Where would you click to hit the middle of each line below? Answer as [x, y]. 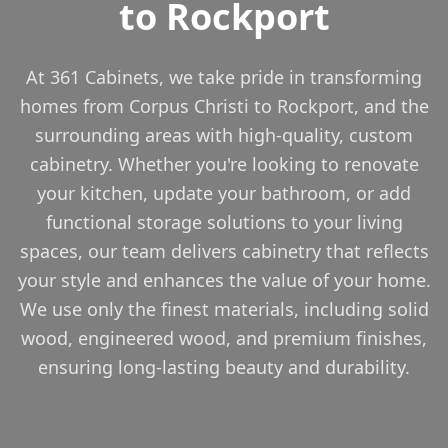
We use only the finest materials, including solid [224, 308]
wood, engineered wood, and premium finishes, [224, 337]
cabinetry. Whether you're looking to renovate [224, 163]
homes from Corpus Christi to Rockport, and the [224, 105]
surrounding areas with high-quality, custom [224, 134]
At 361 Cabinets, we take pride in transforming [224, 76]
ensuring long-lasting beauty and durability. [224, 366]
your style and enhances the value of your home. [224, 279]
